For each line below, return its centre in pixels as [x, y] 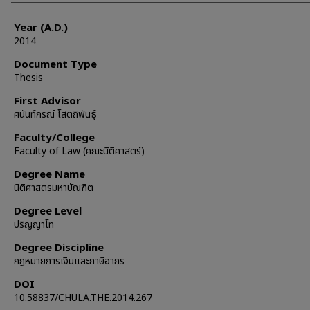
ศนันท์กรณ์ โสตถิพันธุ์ [55, 115]
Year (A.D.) [41, 28]
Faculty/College [54, 138]
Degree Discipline [59, 248]
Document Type [55, 65]
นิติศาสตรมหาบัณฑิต [54, 188]
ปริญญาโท [34, 225]
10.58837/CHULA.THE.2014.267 [83, 298]
